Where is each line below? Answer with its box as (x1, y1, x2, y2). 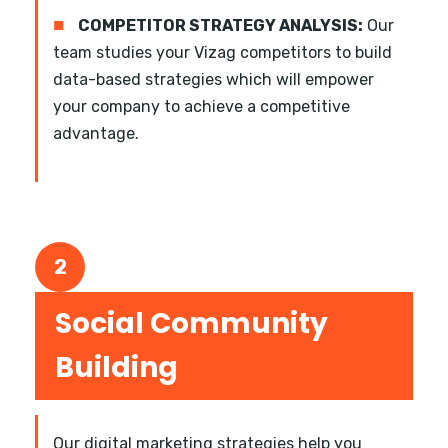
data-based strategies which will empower (53, 70, 374, 90)
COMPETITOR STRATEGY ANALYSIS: (78, 16, 363, 36)
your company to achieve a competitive (53, 97, 350, 117)
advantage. (53, 124, 139, 144)
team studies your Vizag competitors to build (53, 43, 392, 63)
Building (55, 348, 178, 388)
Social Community (55, 304, 328, 344)
